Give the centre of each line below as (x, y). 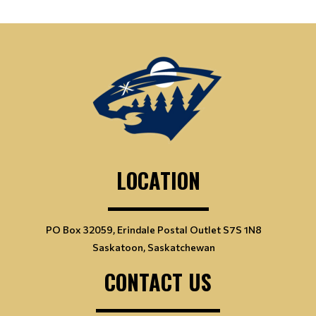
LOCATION (158, 180)
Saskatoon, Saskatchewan (154, 247)
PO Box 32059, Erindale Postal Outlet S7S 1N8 (154, 229)
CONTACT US (158, 281)
